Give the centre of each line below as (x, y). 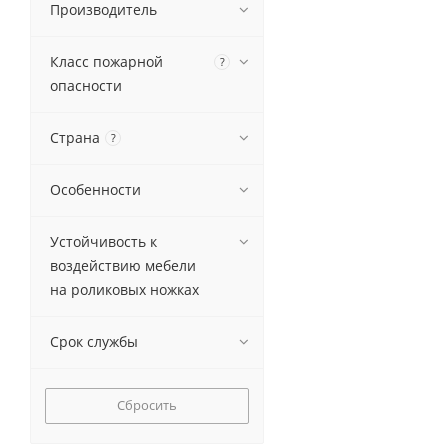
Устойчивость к (103, 241)
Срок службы (94, 341)
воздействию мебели (123, 265)
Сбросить (147, 405)
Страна (75, 137)
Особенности (95, 189)
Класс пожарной (106, 61)
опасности (86, 85)
